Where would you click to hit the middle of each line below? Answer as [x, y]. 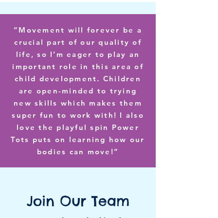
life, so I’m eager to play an [78, 54]
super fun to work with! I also [78, 115]
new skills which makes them [78, 103]
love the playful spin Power [78, 127]
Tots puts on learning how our [78, 139]
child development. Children [78, 79]
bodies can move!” [78, 152]
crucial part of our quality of [78, 42]
